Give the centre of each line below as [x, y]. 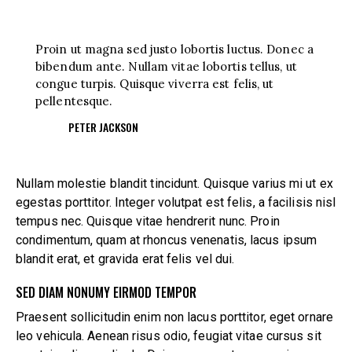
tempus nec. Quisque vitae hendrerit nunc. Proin [148, 221]
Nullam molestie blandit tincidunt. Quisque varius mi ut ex [174, 183]
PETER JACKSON [103, 126]
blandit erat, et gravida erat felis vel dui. [125, 258]
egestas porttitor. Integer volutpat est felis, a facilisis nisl [176, 202]
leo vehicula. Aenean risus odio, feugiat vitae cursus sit [169, 335]
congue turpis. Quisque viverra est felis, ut [155, 83]
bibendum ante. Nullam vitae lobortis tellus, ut [166, 66]
